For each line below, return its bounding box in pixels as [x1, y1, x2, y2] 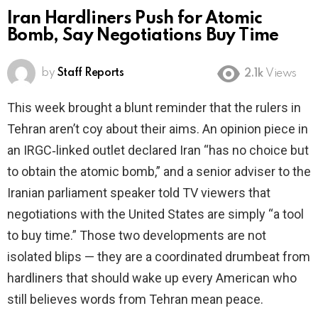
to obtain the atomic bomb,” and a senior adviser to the [7, 164, 311, 180]
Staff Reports [57, 67, 124, 79]
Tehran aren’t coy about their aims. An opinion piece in [7, 121, 308, 137]
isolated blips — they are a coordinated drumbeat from [7, 249, 310, 265]
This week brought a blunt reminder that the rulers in [7, 100, 301, 116]
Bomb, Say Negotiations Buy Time [7, 27, 279, 45]
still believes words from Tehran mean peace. [7, 292, 263, 307]
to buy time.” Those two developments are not [7, 228, 266, 243]
